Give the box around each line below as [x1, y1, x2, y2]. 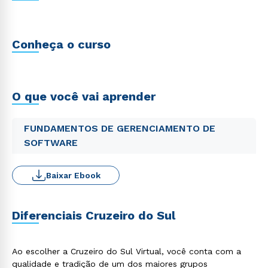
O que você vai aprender [12, 89, 156, 103]
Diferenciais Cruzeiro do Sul [12, 208, 175, 223]
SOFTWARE [24, 137, 78, 148]
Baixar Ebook [45, 170, 100, 180]
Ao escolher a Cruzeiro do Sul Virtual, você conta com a [12, 246, 241, 256]
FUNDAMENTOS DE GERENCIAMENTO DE [24, 123, 215, 134]
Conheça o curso [12, 37, 111, 51]
